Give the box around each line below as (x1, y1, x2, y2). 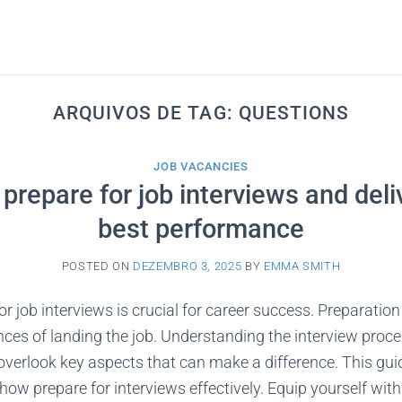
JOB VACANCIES (153, 159, 249, 173)
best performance (98, 214, 304, 245)
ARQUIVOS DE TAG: (52, 101, 239, 124)
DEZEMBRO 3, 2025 (133, 258, 242, 273)
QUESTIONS (238, 101, 350, 124)
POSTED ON (61, 258, 134, 273)
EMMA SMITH (263, 258, 341, 273)
